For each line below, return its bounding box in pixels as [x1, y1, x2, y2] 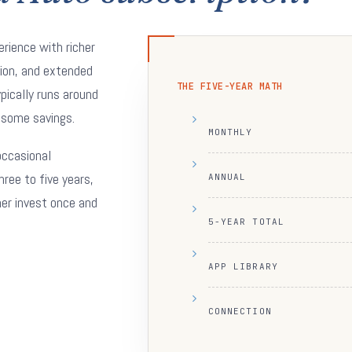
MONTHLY [207, 126, 253, 137]
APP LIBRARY [207, 261, 278, 272]
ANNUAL [207, 171, 247, 182]
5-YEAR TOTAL [207, 216, 284, 227]
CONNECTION [207, 306, 272, 317]
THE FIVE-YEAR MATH [176, 80, 283, 93]
